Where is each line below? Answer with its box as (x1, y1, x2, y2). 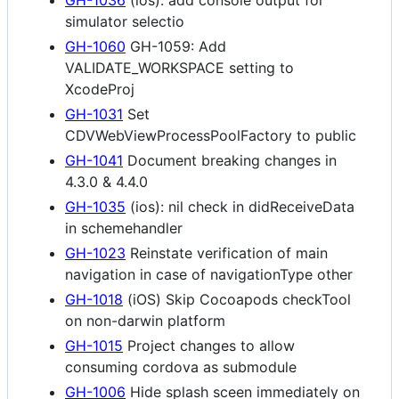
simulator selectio (65, 12, 184, 30)
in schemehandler (65, 218, 183, 237)
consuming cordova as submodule (65, 357, 297, 376)
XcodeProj (65, 79, 134, 98)
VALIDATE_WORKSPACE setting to (65, 58, 294, 77)
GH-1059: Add (126, 37, 226, 55)
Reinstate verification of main (126, 243, 328, 262)
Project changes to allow (123, 336, 295, 354)
